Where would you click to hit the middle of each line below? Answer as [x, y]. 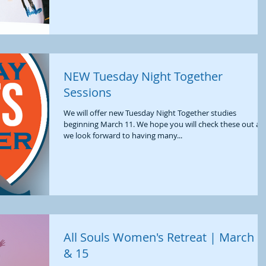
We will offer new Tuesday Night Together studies [150, 113]
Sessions [88, 92]
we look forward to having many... [123, 135]
